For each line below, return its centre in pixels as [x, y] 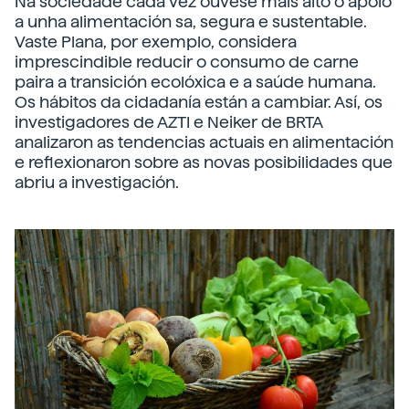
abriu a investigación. [97, 182]
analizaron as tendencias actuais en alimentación [204, 142]
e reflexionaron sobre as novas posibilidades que [204, 162]
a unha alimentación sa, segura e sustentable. [191, 21]
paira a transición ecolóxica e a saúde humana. [195, 82]
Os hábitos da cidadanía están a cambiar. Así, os [199, 102]
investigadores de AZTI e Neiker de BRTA [168, 122]
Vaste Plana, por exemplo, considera [156, 42]
